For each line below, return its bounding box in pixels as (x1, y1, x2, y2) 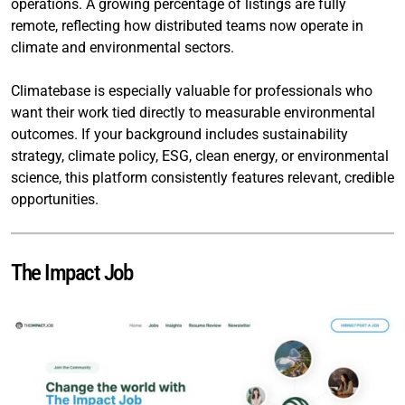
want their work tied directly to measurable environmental (11, 103, 375, 121)
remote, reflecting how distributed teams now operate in (11, 16, 363, 34)
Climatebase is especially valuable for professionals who (11, 81, 372, 99)
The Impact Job (11, 259, 132, 286)
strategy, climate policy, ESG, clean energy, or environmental (11, 146, 389, 165)
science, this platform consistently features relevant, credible (11, 168, 394, 186)
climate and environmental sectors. (11, 38, 234, 56)
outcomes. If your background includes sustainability (11, 125, 348, 143)
